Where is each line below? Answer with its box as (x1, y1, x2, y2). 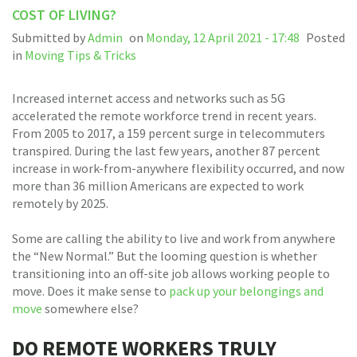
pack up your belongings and (169, 283, 324, 299)
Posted (306, 29, 345, 45)
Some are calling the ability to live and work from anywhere (12, 230, 335, 246)
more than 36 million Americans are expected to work (12, 178, 304, 194)
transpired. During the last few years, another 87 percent (12, 143, 320, 159)
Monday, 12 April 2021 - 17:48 (146, 29, 302, 45)
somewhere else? (45, 300, 139, 316)
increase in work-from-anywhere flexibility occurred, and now (12, 160, 344, 176)
